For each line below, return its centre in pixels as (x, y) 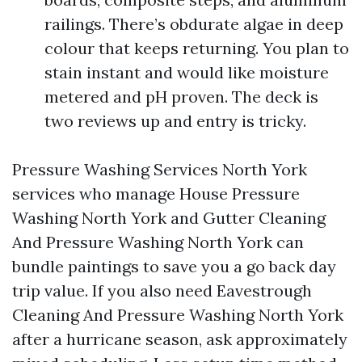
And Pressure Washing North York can (158, 242)
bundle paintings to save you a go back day (174, 266)
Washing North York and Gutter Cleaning (169, 218)
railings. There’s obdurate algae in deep (194, 24)
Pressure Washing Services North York (160, 169)
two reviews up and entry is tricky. (175, 121)
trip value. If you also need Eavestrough (162, 290)
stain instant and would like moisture (187, 72)
